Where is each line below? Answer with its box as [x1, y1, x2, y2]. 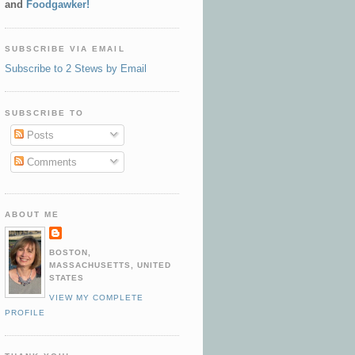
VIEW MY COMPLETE [49, 293, 144, 303]
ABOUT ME [5, 210, 60, 219]
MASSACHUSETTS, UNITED [49, 260, 172, 269]
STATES [49, 273, 85, 282]
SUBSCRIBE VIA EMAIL [5, 44, 125, 53]
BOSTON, [49, 247, 92, 257]
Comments [23, 155, 77, 168]
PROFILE [5, 308, 46, 318]
